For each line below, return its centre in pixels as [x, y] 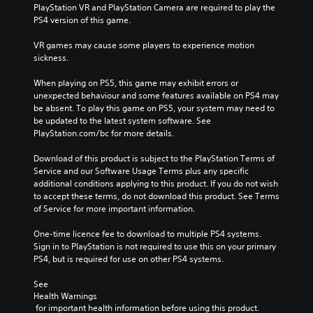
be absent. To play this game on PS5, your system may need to [154, 108]
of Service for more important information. [114, 208]
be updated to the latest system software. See [122, 120]
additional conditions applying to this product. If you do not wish [156, 183]
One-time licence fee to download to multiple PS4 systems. [147, 233]
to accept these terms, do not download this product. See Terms [156, 196]
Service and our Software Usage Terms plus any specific [141, 170]
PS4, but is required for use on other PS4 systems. [129, 259]
